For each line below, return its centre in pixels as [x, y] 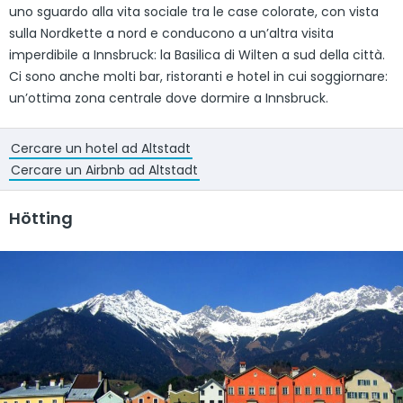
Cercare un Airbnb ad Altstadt [104, 170]
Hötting [41, 218]
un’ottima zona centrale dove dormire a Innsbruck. [169, 98]
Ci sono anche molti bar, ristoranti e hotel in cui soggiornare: [198, 76]
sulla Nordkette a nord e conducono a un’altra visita [171, 33]
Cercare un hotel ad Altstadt [101, 148]
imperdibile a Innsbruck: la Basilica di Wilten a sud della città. [197, 54]
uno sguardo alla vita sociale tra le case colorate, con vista [194, 11]
